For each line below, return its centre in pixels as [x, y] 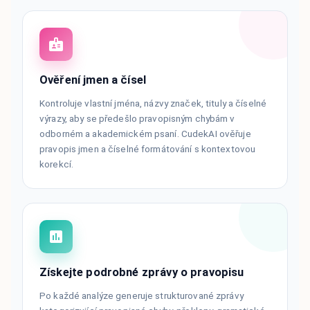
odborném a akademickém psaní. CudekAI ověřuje [145, 133]
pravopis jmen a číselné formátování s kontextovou [148, 148]
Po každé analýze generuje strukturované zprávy [142, 295]
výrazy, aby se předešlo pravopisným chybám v [137, 118]
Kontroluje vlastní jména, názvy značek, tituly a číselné [153, 103]
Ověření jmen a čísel [93, 80]
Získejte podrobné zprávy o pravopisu [142, 272]
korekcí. [57, 164]
